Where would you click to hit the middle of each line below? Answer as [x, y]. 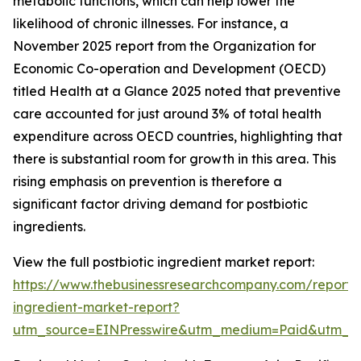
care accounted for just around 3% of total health [167, 114]
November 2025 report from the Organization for [164, 46]
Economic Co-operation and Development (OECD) [169, 69]
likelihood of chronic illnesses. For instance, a [151, 24]
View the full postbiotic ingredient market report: [164, 262]
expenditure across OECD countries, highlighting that [178, 137]
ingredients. [49, 227]
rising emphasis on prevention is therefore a [147, 182]
